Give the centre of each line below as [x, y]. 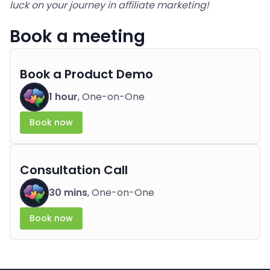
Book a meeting [77, 36]
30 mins [68, 193]
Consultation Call [74, 170]
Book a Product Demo [86, 74]
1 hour [63, 97]
